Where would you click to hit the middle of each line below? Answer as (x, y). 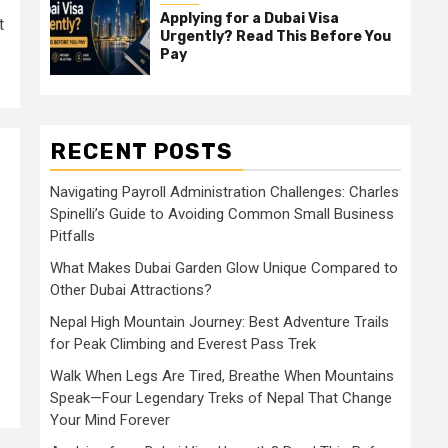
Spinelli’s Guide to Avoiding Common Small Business (222, 214)
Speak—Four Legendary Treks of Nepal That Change (221, 398)
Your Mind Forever (110, 420)
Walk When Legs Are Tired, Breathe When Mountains (222, 376)
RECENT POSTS (141, 151)
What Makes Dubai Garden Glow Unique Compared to (224, 268)
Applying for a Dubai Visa (249, 18)
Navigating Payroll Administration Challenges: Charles (224, 192)
